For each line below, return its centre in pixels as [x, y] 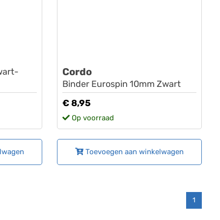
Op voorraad [92, 118]
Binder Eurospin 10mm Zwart [121, 84]
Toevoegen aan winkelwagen [133, 152]
